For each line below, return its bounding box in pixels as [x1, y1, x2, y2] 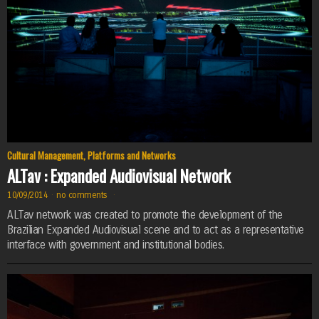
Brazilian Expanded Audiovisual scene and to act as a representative [7, 224, 304, 237]
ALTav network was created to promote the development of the [7, 209, 283, 222]
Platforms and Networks [88, 148, 176, 163]
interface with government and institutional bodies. [7, 239, 224, 252]
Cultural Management [7, 148, 83, 163]
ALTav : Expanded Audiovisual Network [7, 164, 231, 189]
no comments [56, 189, 110, 200]
